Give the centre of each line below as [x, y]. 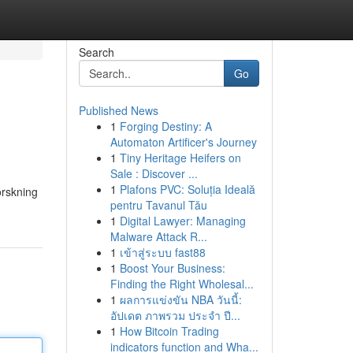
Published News [118, 110]
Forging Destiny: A [165, 126]
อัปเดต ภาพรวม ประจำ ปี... [175, 315]
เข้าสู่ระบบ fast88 [162, 252]
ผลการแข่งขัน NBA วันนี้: [180, 299]
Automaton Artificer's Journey [183, 142]
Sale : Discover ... [154, 173]
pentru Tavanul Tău [158, 205]
